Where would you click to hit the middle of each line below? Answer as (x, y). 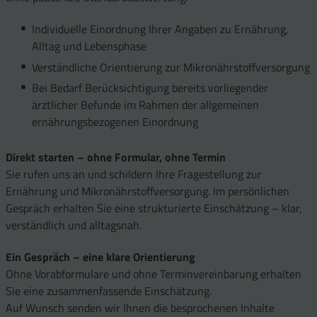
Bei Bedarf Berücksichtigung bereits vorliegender (150, 88)
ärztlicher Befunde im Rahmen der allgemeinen (145, 105)
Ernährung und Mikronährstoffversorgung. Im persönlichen (148, 191)
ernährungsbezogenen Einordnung (115, 122)
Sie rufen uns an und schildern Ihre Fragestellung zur (134, 174)
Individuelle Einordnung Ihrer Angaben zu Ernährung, (160, 29)
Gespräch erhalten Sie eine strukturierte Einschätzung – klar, (154, 208)
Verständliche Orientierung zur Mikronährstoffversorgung (171, 67)
